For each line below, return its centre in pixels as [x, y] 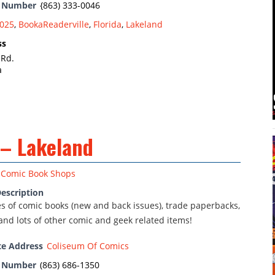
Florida [107, 24]
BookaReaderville [54, 24]
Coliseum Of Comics [88, 246]
